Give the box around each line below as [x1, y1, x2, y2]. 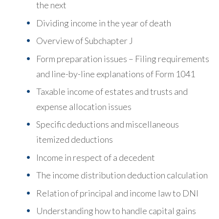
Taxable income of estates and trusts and [36, 86, 188, 97]
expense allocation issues [36, 101, 131, 112]
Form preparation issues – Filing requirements [36, 53, 209, 64]
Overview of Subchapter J [36, 35, 133, 46]
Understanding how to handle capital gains [36, 205, 196, 216]
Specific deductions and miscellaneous [36, 119, 179, 130]
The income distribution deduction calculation [36, 170, 208, 181]
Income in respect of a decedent [36, 152, 155, 163]
